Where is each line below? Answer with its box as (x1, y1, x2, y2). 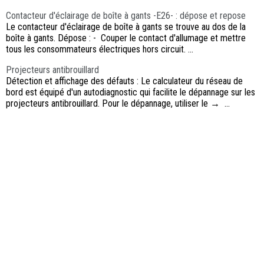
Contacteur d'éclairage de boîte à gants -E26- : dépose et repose (6, 10, 246, 22)
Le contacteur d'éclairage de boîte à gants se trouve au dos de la (6, 21, 246, 33)
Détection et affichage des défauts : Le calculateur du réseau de (6, 75, 243, 87)
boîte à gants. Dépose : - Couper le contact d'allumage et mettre (6, 32, 246, 44)
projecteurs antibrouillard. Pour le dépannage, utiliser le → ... (6, 98, 230, 110)
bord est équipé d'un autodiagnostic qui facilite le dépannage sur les (6, 87, 255, 98)
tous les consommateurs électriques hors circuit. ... (6, 44, 193, 55)
